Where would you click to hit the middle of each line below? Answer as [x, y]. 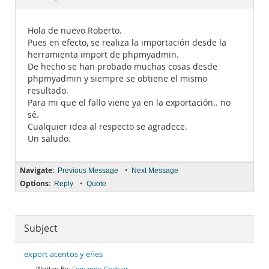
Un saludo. [49, 139]
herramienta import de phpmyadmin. [103, 55]
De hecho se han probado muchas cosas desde [122, 67]
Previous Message [88, 171]
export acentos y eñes [63, 254]
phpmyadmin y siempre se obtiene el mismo [117, 79]
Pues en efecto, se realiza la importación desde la [127, 43]
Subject [41, 228]
